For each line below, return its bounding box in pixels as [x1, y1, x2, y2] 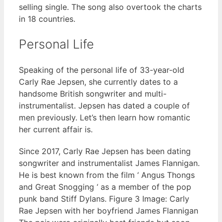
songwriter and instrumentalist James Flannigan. [19, 158, 200, 168]
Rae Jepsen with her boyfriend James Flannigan [19, 205, 198, 216]
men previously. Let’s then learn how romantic [19, 112, 190, 122]
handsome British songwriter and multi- [19, 88, 166, 99]
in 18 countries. [19, 14, 75, 24]
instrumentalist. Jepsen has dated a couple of [19, 100, 190, 111]
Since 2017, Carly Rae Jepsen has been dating [19, 146, 191, 156]
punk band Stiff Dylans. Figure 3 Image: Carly [19, 193, 189, 204]
